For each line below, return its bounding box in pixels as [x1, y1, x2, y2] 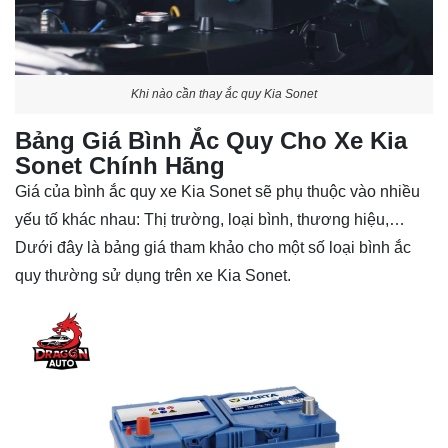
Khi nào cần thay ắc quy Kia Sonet [131, 86, 317, 101]
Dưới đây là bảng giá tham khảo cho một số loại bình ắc [15, 239, 411, 257]
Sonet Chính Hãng [15, 152, 225, 180]
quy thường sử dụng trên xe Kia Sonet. [15, 267, 291, 285]
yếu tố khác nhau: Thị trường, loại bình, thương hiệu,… [15, 211, 405, 229]
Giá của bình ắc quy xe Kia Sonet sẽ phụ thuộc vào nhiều [15, 183, 420, 201]
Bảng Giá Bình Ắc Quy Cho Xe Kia [15, 127, 407, 155]
